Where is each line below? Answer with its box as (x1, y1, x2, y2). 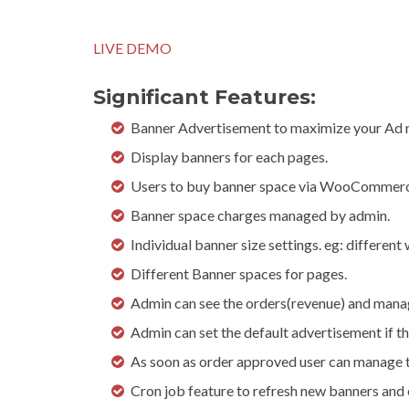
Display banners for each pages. (131, 148, 328, 165)
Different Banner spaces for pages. (131, 265, 347, 282)
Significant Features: (93, 85, 316, 110)
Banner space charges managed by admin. (131, 206, 390, 224)
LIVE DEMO (93, 39, 172, 57)
